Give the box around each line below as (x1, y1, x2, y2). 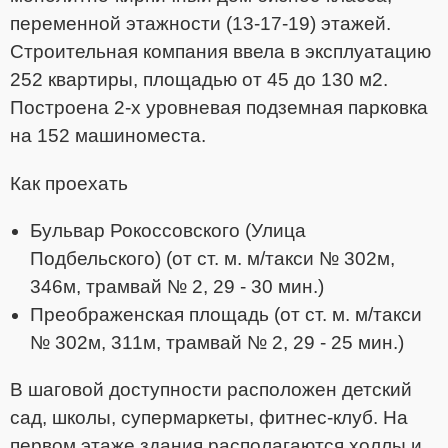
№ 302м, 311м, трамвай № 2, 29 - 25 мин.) (30, 331, 404, 353)
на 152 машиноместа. (10, 125, 206, 147)
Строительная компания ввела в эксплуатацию (10, 41, 431, 63)
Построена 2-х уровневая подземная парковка (10, 97, 428, 119)
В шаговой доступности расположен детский (10, 379, 412, 401)
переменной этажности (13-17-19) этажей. (10, 13, 391, 35)
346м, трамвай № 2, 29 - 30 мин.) (30, 275, 324, 297)
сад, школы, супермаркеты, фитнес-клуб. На (10, 407, 408, 429)
